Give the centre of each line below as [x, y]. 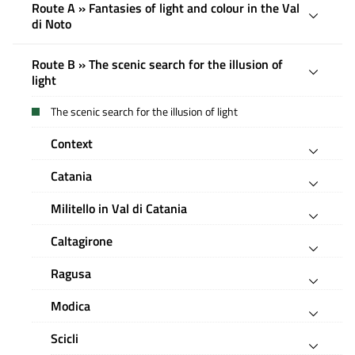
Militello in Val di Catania [119, 208]
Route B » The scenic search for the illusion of [157, 64]
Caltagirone [82, 241]
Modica [71, 306]
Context [72, 143]
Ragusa [71, 273]
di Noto [52, 24]
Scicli [65, 338]
